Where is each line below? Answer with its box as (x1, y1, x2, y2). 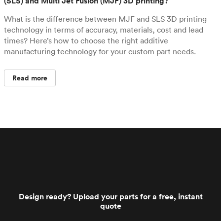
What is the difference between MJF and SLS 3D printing (4, 14, 207, 24)
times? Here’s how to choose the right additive (4, 36, 168, 45)
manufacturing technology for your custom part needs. (4, 46, 196, 56)
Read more (12, 73, 48, 83)
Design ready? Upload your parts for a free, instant (18, 191, 203, 202)
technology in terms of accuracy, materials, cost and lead (4, 25, 203, 35)
